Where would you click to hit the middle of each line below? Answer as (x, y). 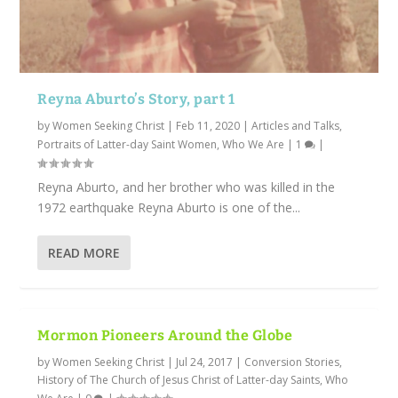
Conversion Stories (292, 362)
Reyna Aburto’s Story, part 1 (136, 99)
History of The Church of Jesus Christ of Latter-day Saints (179, 380)
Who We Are (254, 145)
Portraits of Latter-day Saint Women (127, 145)
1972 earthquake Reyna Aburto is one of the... (169, 208)
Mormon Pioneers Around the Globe (165, 336)
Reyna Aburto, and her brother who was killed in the (187, 187)
